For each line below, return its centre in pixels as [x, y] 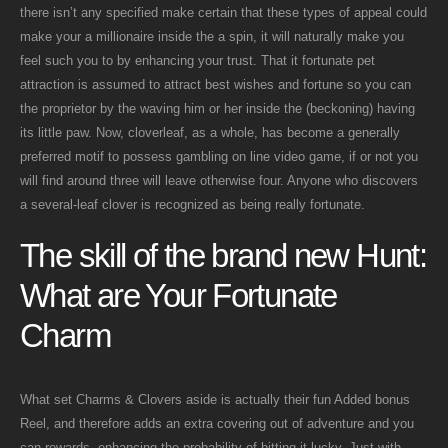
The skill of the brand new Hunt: [223, 255]
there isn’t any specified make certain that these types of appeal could [223, 13]
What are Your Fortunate [178, 295]
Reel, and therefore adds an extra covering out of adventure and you [217, 423]
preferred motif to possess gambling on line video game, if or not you [219, 157]
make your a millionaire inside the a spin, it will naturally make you [212, 37]
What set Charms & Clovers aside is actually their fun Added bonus [215, 399]
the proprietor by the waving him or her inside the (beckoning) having [217, 109]
